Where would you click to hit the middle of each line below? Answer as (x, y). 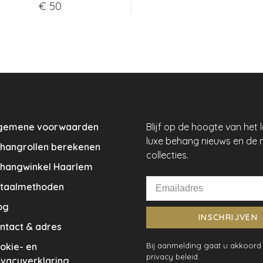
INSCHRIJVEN (228, 218)
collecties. (168, 155)
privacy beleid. (173, 257)
